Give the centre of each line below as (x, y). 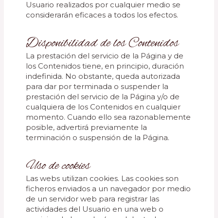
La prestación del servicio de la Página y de (105, 56)
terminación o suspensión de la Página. (98, 137)
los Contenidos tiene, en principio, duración (105, 66)
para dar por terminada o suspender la (97, 86)
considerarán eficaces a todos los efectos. (102, 15)
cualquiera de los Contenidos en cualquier (103, 107)
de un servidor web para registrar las (93, 199)
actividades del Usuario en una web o (95, 209)
